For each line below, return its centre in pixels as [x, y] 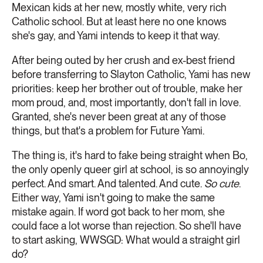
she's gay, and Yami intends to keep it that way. [116, 35]
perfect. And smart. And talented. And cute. [108, 183]
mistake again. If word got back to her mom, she [118, 211]
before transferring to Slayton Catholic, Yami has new [131, 74]
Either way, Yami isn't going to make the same [113, 197]
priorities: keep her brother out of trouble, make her [127, 88]
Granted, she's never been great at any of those [119, 116]
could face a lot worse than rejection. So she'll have [127, 225]
